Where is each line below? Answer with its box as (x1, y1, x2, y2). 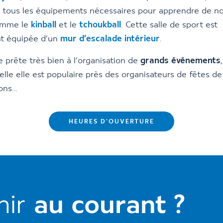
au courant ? (34, 193, 185, 219)
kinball (31, 20, 56, 29)
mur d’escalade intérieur (60, 34, 160, 43)
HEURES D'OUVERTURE (69, 118, 154, 125)
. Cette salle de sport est (121, 20, 218, 29)
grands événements (140, 56, 221, 65)
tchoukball (79, 20, 121, 29)
